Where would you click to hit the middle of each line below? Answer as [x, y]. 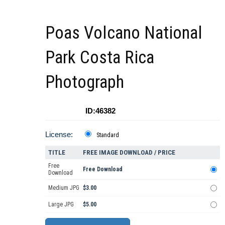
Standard [108, 135]
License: [59, 135]
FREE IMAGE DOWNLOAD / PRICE [129, 153]
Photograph [85, 82]
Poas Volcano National [124, 33]
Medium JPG [64, 188]
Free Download [103, 170]
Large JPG [61, 205]
